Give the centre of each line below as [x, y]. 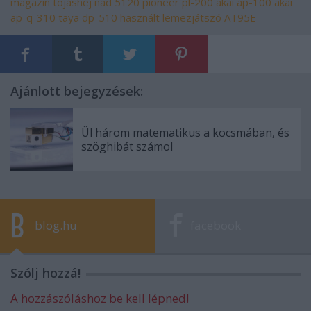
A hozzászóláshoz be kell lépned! [100, 298]
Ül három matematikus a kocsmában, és [185, 132]
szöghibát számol [127, 146]
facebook [216, 225]
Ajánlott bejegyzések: [77, 91]
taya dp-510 [88, 17]
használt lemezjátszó [171, 17]
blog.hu [56, 225]
